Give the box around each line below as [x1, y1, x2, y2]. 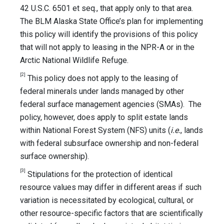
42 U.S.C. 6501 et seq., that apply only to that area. [20, 3, 195, 13]
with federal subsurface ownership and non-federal [20, 138, 198, 148]
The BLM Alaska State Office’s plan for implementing [20, 16, 203, 26]
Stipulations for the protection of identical [25, 169, 172, 179]
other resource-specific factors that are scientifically [20, 208, 203, 218]
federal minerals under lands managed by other [20, 86, 184, 96]
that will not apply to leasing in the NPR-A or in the [20, 42, 194, 52]
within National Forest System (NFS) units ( [20, 125, 170, 135]
